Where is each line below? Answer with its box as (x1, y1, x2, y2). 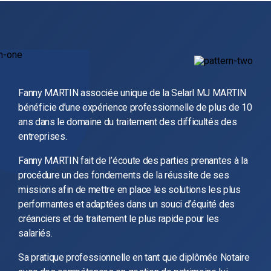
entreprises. (18, 130, 67, 142)
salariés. (18, 227, 53, 239)
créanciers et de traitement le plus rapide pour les (18, 212, 219, 224)
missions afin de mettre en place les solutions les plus (18, 183, 241, 195)
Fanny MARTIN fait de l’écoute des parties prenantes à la (18, 154, 248, 166)
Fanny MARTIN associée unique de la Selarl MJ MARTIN (18, 87, 246, 99)
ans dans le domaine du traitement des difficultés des (18, 116, 237, 128)
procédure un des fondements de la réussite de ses (18, 169, 229, 181)
